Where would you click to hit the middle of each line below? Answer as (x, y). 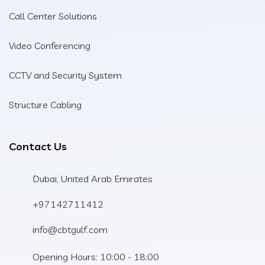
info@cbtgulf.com (70, 230)
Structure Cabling (45, 105)
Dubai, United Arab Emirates (93, 179)
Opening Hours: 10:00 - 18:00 (96, 257)
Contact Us (38, 146)
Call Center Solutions (53, 16)
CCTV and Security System (65, 75)
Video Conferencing (50, 46)
